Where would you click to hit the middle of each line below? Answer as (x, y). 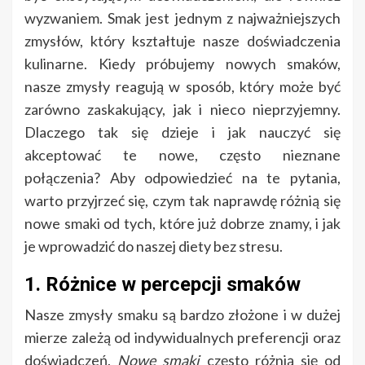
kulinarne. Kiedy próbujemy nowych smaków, (182, 64)
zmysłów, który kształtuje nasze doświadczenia (182, 41)
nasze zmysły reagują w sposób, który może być (182, 87)
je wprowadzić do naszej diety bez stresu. (154, 246)
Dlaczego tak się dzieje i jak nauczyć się (182, 132)
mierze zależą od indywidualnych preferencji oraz (182, 338)
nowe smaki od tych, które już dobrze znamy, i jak (182, 224)
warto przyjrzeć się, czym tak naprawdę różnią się (182, 201)
